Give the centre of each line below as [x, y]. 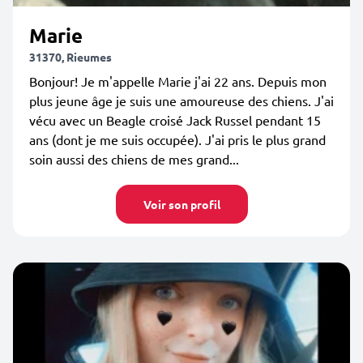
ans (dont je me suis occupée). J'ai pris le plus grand [177, 139]
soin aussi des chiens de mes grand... [134, 159]
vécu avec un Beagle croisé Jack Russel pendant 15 [175, 120]
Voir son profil [181, 204]
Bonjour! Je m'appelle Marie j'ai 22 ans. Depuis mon [178, 81]
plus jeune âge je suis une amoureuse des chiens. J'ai [181, 100]
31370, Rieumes [70, 57]
